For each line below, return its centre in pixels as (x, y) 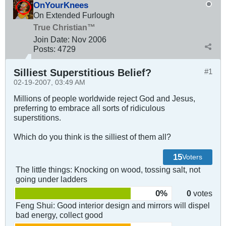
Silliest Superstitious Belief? (82, 73)
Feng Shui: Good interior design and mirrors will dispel (113, 206)
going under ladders (51, 179)
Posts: (44, 49)
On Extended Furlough (74, 15)
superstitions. (37, 118)
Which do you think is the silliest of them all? (92, 137)
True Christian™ (64, 27)
